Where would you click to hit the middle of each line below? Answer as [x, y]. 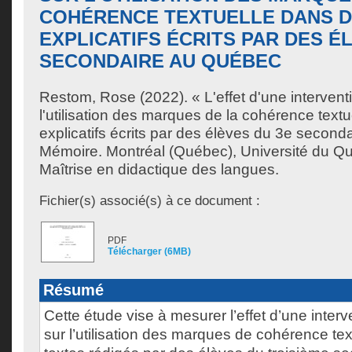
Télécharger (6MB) [149, 251]
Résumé [73, 290]
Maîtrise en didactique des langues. [159, 169]
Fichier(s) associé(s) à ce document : [150, 200]
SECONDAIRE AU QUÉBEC [160, 61]
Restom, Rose [88, 97]
